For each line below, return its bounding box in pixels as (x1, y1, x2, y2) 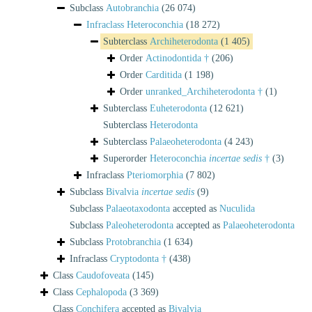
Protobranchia (106, 236, 161, 247)
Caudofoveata (76, 270, 130, 281)
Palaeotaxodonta (106, 203, 170, 214)
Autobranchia (106, 2, 159, 13)
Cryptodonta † (110, 253, 166, 264)
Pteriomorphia (127, 169, 183, 180)
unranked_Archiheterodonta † (146, 86, 263, 97)
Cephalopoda (76, 286, 127, 297)
